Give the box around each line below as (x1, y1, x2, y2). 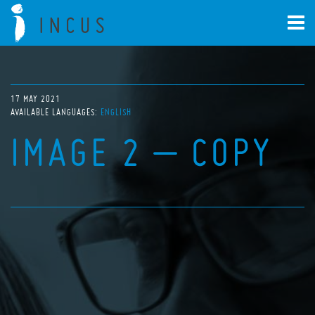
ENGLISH (101, 107, 131, 117)
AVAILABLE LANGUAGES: (11, 107, 101, 117)
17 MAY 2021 (11, 94, 60, 104)
